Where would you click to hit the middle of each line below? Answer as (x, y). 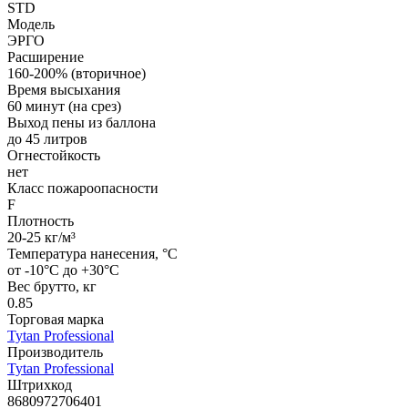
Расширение (46, 57)
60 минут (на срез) (64, 107)
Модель (31, 25)
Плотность (41, 221)
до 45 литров (47, 139)
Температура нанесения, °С (92, 254)
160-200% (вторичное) (76, 74)
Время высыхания (64, 90)
